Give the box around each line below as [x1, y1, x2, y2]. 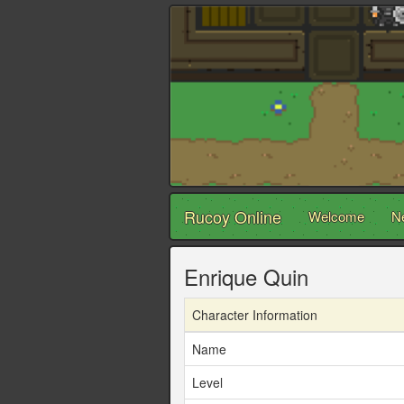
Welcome [308, 207, 364, 226]
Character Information [192, 306, 317, 325]
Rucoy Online [184, 205, 281, 229]
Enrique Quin [184, 261, 308, 293]
